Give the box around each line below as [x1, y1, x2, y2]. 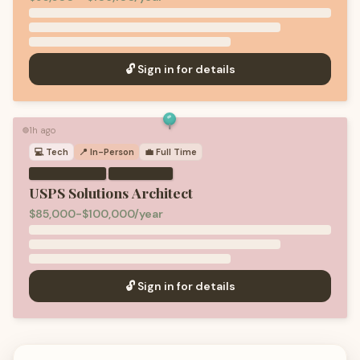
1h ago [29, 125, 55, 136]
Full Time [156, 146, 197, 157]
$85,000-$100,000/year [29, 207, 163, 221]
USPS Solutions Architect [29, 183, 193, 202]
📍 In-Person [79, 146, 134, 157]
